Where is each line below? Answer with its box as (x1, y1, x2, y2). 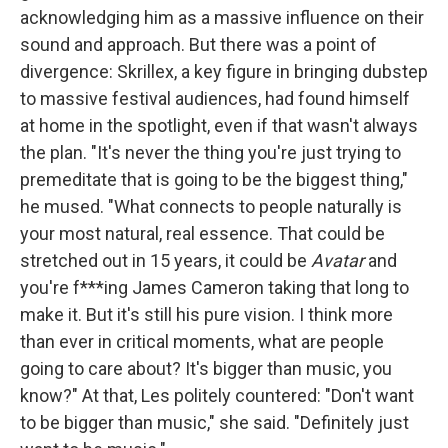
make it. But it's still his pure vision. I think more (20, 304, 393, 325)
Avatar (311, 250, 364, 271)
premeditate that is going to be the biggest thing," (20, 169, 408, 190)
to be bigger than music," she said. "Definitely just (20, 412, 409, 433)
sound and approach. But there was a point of (20, 34, 377, 55)
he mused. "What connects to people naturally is (20, 196, 402, 217)
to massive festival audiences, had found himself (20, 88, 410, 109)
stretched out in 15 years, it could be (20, 250, 311, 271)
